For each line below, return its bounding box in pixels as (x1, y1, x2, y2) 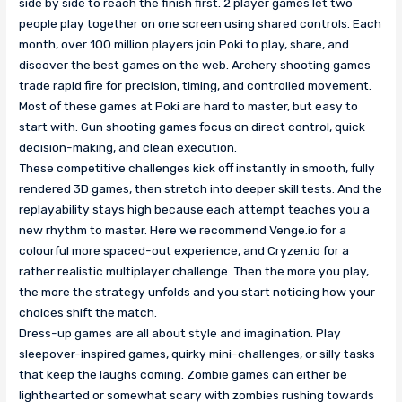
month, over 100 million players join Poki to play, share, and (19, 37, 350, 52)
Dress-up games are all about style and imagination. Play (19, 326, 342, 341)
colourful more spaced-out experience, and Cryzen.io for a (19, 243, 350, 258)
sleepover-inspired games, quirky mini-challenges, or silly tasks (19, 346, 376, 362)
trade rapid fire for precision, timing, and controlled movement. (19, 78, 372, 93)
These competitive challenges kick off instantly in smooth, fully (19, 161, 376, 176)
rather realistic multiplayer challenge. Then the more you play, (19, 264, 370, 279)
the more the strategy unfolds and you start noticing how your (19, 284, 376, 300)
